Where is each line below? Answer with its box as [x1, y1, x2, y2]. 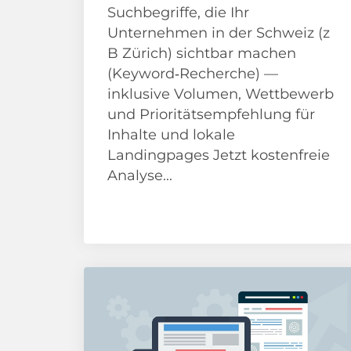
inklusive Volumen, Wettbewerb [107, 85, 334, 103]
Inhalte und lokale [107, 126, 235, 143]
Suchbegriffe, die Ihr [107, 4, 249, 21]
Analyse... [107, 167, 172, 184]
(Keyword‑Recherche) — [107, 65, 278, 82]
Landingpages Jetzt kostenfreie [107, 147, 330, 164]
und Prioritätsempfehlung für [107, 106, 315, 123]
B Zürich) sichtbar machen [107, 45, 296, 62]
